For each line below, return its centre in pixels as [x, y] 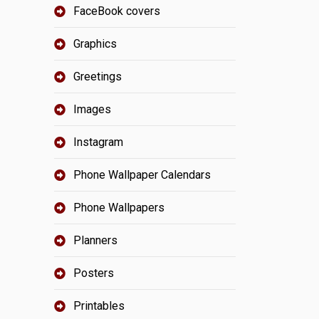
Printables [99, 306]
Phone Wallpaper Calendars [142, 175]
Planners [95, 240]
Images [92, 109]
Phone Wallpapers [119, 208]
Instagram [98, 142]
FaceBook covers [117, 11]
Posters [94, 273]
